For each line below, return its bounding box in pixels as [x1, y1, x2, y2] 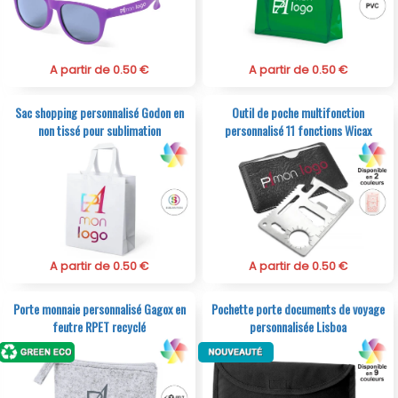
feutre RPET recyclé [52, 317, 147, 337]
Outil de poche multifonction [232, 103, 365, 123]
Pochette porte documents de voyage [211, 299, 386, 319]
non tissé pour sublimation [37, 121, 161, 140]
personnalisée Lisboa [250, 317, 347, 337]
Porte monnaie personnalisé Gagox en [12, 299, 186, 319]
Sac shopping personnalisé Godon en [14, 103, 184, 123]
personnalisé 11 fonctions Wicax [225, 121, 372, 140]
